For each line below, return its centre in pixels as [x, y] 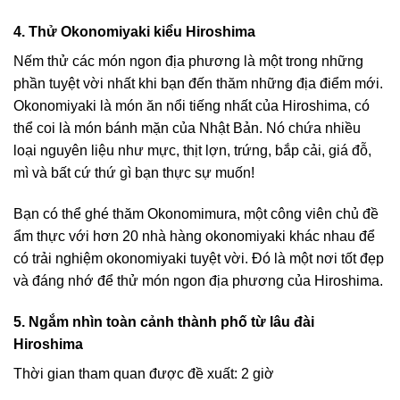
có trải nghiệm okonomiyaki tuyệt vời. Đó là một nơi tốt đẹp [199, 258]
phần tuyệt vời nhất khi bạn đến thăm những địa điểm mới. [198, 84]
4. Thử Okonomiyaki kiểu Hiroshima [134, 32]
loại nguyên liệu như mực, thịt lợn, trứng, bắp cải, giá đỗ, [192, 151]
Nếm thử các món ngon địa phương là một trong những [188, 62]
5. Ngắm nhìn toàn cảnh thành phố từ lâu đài [164, 321]
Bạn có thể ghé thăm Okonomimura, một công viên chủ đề [196, 213]
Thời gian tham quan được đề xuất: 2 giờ [144, 373]
